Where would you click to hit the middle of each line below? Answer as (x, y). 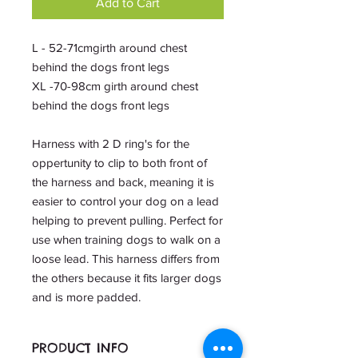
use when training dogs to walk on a (126, 240)
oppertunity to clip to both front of (119, 163)
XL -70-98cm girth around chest (115, 86)
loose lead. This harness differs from (126, 259)
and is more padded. (86, 297)
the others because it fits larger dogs (127, 278)
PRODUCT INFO (80, 348)
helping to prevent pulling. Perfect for (127, 221)
